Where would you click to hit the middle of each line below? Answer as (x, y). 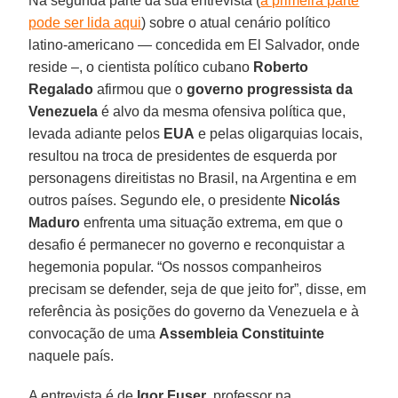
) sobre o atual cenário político (236, 22)
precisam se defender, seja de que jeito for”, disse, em (198, 289)
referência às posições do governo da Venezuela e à (194, 311)
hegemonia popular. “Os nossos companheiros (175, 267)
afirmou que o (140, 89)
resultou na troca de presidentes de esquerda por (183, 155)
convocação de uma (94, 333)
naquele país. (72, 355)
